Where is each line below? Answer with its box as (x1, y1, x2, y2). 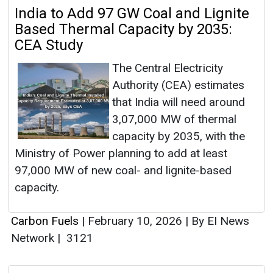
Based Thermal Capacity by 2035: (15, 21, 232, 38)
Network (11, 231, 57, 246)
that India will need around (112, 95, 245, 110)
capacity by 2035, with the (112, 129, 245, 144)
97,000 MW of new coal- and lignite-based (15, 163, 232, 178)
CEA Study (15, 37, 83, 54)
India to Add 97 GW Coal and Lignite (15, 5, 249, 23)
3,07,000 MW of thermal (112, 112, 236, 127)
